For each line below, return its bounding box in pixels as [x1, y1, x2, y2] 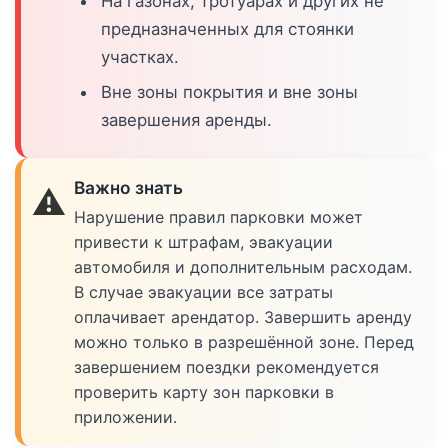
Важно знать [74, 177, 184, 199]
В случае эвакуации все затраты [74, 281, 334, 302]
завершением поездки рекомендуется [74, 356, 380, 377]
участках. [101, 47, 180, 68]
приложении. [74, 406, 178, 427]
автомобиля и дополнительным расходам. [74, 256, 413, 277]
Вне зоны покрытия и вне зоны [101, 81, 359, 102]
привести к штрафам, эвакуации [74, 231, 334, 252]
